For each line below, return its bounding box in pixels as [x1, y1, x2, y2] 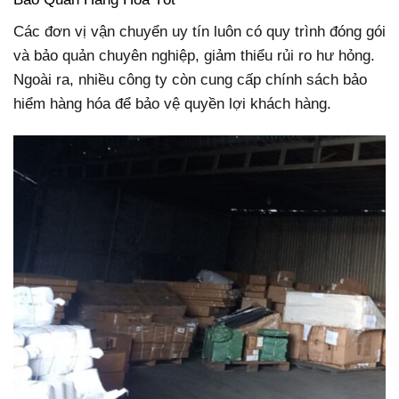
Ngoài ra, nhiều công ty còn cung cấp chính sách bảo [13, 70, 367, 88]
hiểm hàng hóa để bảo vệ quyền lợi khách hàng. [13, 94, 331, 112]
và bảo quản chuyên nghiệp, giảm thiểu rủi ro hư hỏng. [13, 46, 375, 64]
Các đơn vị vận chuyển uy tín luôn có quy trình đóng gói [13, 22, 386, 40]
